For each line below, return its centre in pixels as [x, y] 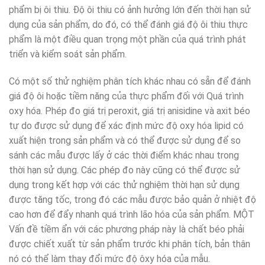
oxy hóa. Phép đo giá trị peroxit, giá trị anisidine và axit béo [130, 111]
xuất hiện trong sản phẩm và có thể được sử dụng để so [125, 141]
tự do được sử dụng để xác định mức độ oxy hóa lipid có [126, 126]
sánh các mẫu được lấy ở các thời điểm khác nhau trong [124, 156]
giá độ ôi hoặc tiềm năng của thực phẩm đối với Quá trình [126, 96]
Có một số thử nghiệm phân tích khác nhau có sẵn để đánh [130, 82]
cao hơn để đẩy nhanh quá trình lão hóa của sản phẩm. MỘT [132, 215]
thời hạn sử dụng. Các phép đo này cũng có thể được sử [125, 170]
